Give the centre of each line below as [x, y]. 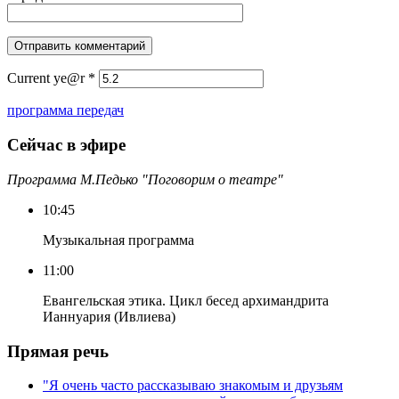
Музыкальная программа [118, 240]
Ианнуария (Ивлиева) [109, 316]
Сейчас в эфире [66, 145]
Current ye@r [48, 78]
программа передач [65, 110]
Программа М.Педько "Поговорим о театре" [145, 179]
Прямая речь [58, 351]
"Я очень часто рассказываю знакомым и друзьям [193, 386]
